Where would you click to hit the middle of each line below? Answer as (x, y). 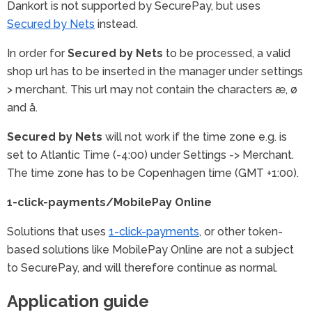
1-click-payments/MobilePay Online (109, 202)
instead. (116, 24)
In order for (37, 53)
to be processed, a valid (227, 53)
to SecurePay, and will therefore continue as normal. (142, 267)
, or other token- (241, 231)
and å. (22, 107)
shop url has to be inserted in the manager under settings (155, 71)
